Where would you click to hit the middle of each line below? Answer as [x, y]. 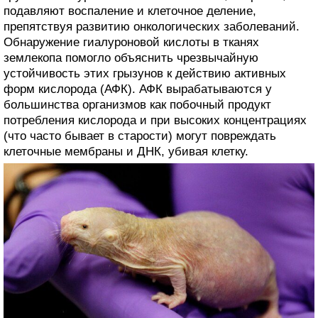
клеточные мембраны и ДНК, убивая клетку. [126, 152]
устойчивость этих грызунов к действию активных [145, 74]
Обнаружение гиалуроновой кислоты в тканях [131, 43]
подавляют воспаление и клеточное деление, [130, 11]
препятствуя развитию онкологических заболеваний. [152, 27]
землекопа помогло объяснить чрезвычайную [131, 58]
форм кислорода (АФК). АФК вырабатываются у [138, 89]
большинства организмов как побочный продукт [137, 105]
